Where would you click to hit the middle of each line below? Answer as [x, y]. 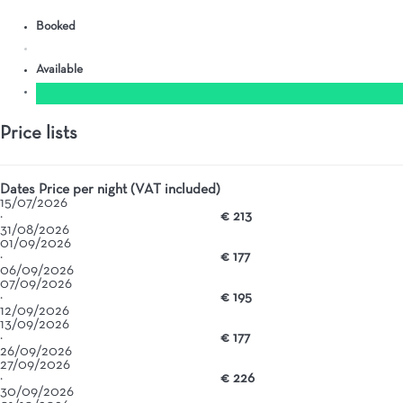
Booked [58, 27]
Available [62, 70]
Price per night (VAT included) [130, 189]
